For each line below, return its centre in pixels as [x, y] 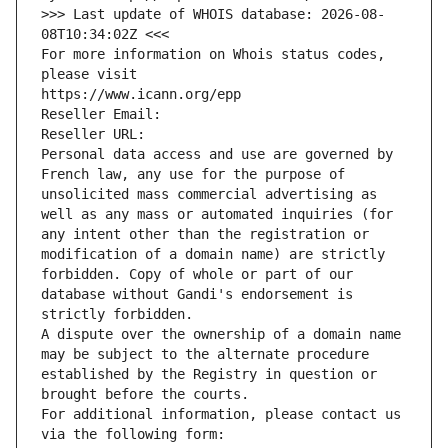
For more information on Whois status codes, [213, 54]
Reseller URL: [97, 134]
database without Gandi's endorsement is [197, 294]
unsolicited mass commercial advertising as [209, 194]
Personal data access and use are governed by [217, 154]
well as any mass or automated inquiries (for [217, 214]
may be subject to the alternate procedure [205, 354]
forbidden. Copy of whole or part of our [197, 274]
